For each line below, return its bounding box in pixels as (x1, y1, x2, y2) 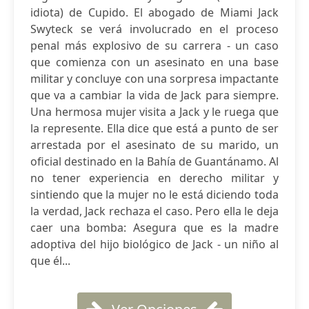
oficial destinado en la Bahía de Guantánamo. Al (30, 154, 279, 169)
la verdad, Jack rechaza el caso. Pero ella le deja (30, 203, 279, 219)
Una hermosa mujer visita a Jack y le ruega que (30, 104, 279, 119)
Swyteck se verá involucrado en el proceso (30, 21, 279, 37)
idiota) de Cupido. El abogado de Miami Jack (30, 5, 279, 20)
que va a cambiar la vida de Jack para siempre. (30, 88, 279, 103)
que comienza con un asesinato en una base (30, 54, 279, 70)
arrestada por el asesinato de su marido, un (30, 137, 279, 152)
